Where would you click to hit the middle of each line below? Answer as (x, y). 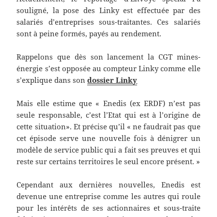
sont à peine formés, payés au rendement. (89, 34)
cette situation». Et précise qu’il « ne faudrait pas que (108, 127)
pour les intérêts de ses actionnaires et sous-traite (108, 208)
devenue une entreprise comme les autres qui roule (108, 196)
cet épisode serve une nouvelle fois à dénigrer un (108, 138)
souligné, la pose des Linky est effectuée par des (108, 10)
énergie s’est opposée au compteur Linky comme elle (108, 69)
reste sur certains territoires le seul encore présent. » (108, 162)
